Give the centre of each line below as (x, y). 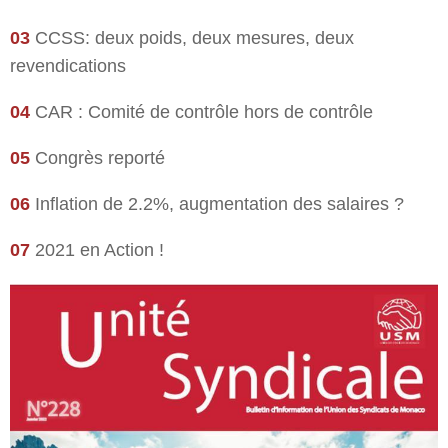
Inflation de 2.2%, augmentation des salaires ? (217, 204)
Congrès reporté (97, 158)
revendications (68, 66)
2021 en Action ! (97, 250)
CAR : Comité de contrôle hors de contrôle (201, 112)
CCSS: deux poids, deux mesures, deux (192, 38)
